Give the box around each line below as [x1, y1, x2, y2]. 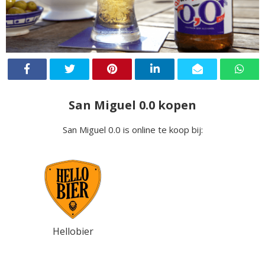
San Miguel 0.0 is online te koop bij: [62, 123, 203, 135]
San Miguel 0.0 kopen [69, 96, 196, 113]
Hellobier [52, 224, 93, 238]
